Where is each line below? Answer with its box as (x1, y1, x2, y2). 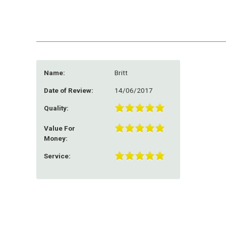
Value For (44, 124, 75, 132)
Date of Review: (44, 86, 93, 94)
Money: (44, 134, 68, 142)
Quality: (44, 103, 69, 112)
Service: (44, 151, 71, 160)
